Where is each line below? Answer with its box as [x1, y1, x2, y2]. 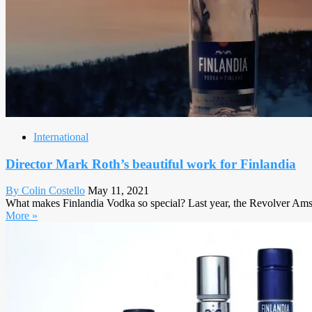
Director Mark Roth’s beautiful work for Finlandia [6, 156, 296, 171]
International [33, 131, 88, 143]
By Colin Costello [6, 185, 85, 197]
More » [6, 210, 38, 222]
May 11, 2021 [88, 185, 149, 197]
